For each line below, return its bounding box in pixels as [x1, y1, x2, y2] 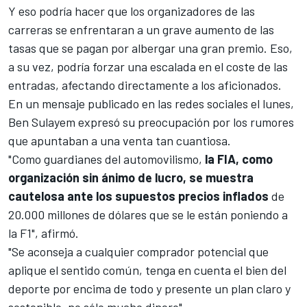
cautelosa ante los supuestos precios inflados [8, 188, 269, 204]
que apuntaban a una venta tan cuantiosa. [8, 132, 231, 148]
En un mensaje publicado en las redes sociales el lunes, [8, 95, 294, 111]
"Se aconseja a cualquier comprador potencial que [8, 243, 269, 259]
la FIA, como [202, 151, 273, 167]
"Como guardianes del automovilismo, [8, 151, 202, 167]
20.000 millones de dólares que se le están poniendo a [8, 206, 288, 222]
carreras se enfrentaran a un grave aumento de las [8, 21, 274, 37]
